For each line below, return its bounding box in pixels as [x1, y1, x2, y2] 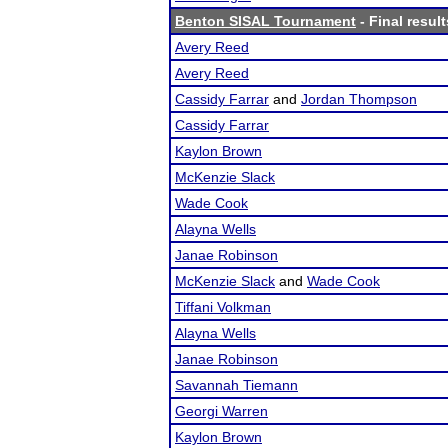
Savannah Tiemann [175, 377, 298, 393]
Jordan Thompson [301, 91, 417, 107]
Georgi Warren [175, 403, 268, 419]
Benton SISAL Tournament [175, 13, 356, 29]
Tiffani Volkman [175, 299, 271, 315]
